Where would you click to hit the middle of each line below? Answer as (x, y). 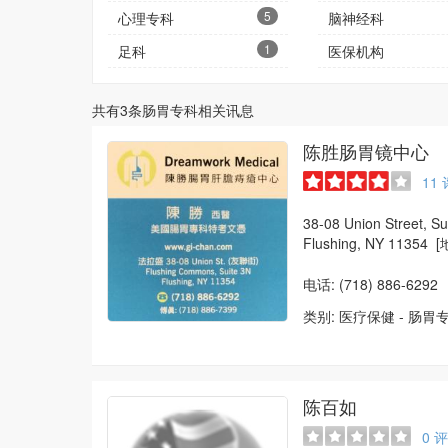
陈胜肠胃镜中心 (365, 151)
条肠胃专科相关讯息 (191, 110)
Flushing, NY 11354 (369, 243)
